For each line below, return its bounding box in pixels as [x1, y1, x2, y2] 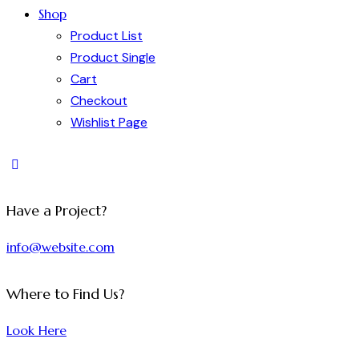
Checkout [71, 92, 127, 110]
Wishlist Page [71, 114, 147, 131]
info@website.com [6, 239, 115, 256]
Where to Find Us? [6, 284, 124, 303]
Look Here [6, 321, 67, 338]
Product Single [71, 49, 155, 67]
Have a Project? [6, 202, 107, 220]
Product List [71, 27, 143, 45]
